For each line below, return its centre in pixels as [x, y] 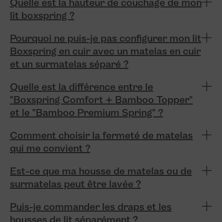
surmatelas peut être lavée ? [75, 185]
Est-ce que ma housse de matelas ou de [101, 172]
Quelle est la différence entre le [82, 88]
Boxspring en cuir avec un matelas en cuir [105, 52]
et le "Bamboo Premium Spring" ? [86, 114]
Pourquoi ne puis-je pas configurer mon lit [106, 39]
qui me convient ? [50, 149]
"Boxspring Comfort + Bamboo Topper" [101, 101]
